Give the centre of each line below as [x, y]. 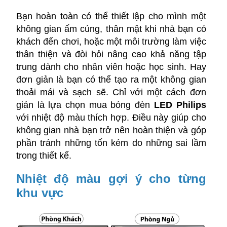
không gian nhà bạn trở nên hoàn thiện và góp [111, 130]
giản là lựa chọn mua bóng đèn [83, 105]
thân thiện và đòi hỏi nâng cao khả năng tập [111, 54]
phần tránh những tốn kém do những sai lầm [111, 143]
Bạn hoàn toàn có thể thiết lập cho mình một [111, 16]
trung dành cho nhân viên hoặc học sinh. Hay [111, 67]
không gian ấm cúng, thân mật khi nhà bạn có [111, 29]
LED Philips [180, 105]
